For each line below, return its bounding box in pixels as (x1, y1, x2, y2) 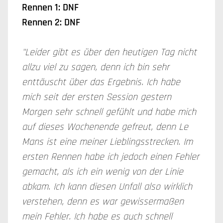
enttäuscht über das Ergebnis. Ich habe (22, 76, 180, 89)
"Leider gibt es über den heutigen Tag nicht (22, 46, 197, 59)
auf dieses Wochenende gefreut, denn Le (22, 120, 188, 133)
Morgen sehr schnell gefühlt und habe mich (22, 106, 196, 118)
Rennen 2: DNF (22, 16, 80, 29)
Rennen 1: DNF (22, 1, 79, 14)
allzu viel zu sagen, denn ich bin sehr (22, 61, 169, 74)
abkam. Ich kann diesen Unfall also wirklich (22, 180, 192, 193)
